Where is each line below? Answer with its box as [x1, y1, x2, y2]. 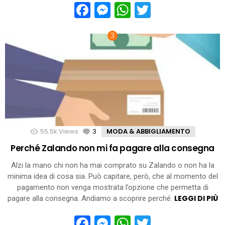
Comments [96, 126, 133, 136]
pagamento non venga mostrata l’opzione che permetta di [17, 183, 208, 192]
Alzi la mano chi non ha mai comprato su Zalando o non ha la [11, 161, 214, 170]
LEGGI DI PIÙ [174, 193, 218, 204]
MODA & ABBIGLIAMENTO [106, 126, 190, 136]
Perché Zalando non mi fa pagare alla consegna [10, 142, 214, 155]
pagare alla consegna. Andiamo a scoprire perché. [7, 194, 174, 203]
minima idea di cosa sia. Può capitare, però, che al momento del [7, 172, 218, 181]
